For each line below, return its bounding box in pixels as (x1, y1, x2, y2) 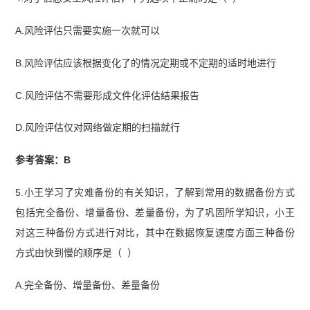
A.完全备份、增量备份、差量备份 (15, 280, 161, 291)
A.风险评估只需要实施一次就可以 (15, 24, 161, 36)
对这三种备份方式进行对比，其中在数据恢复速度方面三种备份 (15, 227, 295, 239)
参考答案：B (15, 154, 71, 166)
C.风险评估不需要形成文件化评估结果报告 (15, 89, 200, 101)
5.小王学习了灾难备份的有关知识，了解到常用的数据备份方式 (15, 187, 295, 199)
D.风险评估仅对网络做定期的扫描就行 (15, 122, 181, 134)
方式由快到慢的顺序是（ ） (15, 247, 138, 259)
